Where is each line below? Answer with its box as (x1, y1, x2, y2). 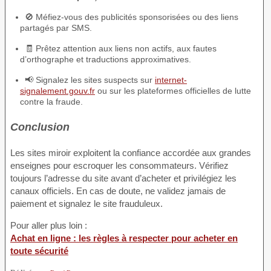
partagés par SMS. (20, 22, 92, 33)
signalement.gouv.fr (20, 85, 95, 96)
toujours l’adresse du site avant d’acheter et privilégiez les (10, 172, 237, 183)
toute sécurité (10, 245, 68, 256)
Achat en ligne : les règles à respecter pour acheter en (10, 232, 238, 243)
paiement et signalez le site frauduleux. (10, 198, 163, 209)
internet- (155, 74, 187, 85)
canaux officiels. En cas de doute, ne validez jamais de (10, 185, 226, 196)
